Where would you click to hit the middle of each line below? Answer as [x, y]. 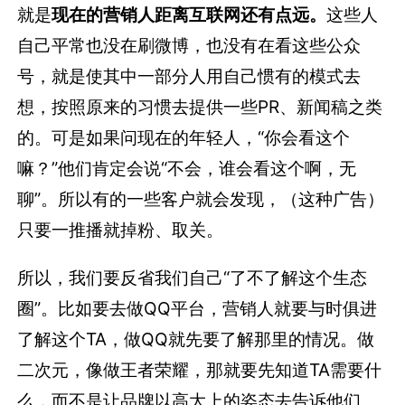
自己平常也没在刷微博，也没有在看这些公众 [189, 45]
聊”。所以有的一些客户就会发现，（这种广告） [201, 198]
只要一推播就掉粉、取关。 [121, 229]
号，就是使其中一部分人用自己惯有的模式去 [189, 75]
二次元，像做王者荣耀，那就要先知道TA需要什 [200, 369]
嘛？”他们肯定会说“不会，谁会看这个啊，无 [187, 168]
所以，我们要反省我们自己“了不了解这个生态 [193, 277]
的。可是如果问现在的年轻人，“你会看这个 [184, 137]
